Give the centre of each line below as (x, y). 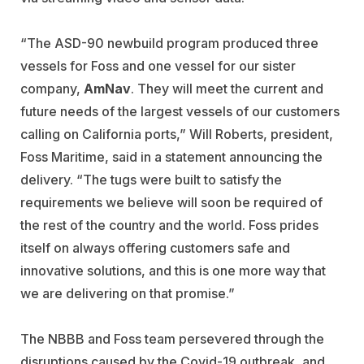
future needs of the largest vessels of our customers (180, 112)
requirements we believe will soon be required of (171, 203)
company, (52, 89)
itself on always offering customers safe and (155, 248)
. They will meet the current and (227, 89)
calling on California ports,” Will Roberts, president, (177, 134)
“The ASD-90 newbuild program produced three (169, 43)
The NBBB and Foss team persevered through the (172, 339)
